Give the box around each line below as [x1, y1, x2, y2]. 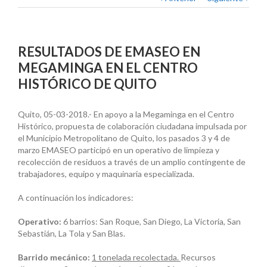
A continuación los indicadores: [18, 193, 133, 203]
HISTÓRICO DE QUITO [18, 76, 157, 92]
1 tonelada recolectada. [92, 252, 181, 263]
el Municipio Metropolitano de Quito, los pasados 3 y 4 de [18, 133, 230, 144]
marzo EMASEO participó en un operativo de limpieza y [18, 145, 219, 156]
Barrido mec [18, 252, 66, 263]
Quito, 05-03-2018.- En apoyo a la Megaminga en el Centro [18, 109, 234, 120]
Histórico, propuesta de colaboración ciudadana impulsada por [18, 121, 247, 132]
